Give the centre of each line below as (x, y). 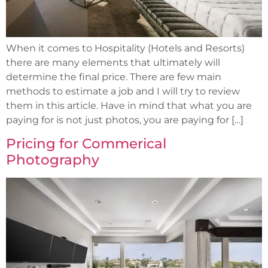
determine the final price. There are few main (114, 77)
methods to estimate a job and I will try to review (123, 91)
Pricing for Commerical (86, 144)
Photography (53, 160)
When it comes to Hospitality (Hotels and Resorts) (125, 48)
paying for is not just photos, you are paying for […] (125, 120)
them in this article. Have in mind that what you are (129, 105)
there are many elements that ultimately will (113, 62)
